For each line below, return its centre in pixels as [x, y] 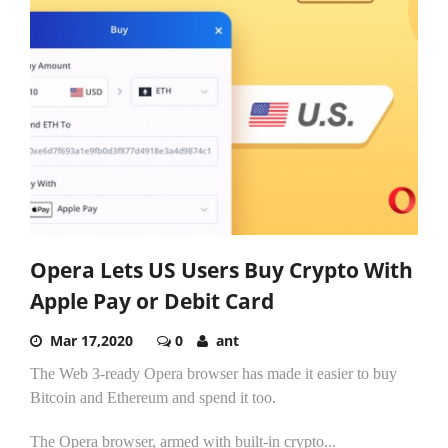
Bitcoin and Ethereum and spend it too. [153, 397]
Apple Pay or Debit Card [152, 300]
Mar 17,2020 [91, 340]
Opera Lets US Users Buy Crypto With [221, 269]
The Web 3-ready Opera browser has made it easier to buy [213, 373]
